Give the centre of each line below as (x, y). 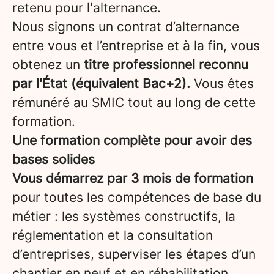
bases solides (54, 159)
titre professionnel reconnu (166, 65)
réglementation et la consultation (113, 235)
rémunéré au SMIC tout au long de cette (134, 102)
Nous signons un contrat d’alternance (126, 27)
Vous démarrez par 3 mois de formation (133, 178)
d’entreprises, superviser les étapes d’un (134, 254)
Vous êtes (222, 83)
